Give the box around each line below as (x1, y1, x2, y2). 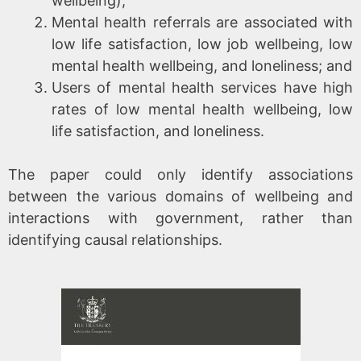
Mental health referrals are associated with (52, 13, 353, 31)
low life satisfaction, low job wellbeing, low (52, 35, 353, 52)
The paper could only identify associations (8, 165, 353, 183)
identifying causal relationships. (8, 230, 222, 248)
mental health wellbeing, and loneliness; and (52, 56, 352, 74)
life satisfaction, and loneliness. (52, 122, 264, 139)
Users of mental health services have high (52, 78, 353, 96)
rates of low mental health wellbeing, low (52, 100, 353, 118)
